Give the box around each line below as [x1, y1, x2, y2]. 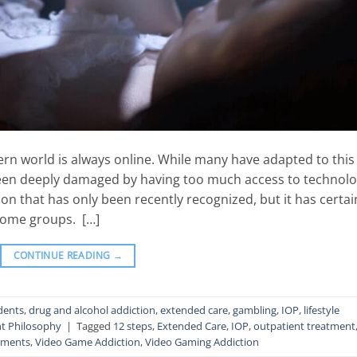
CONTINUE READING [13, 249, 113, 263]
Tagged [76, 319, 113, 334]
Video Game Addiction [35, 335, 140, 350]
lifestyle [304, 303, 339, 318]
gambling [233, 303, 277, 318]
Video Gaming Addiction [145, 335, 259, 350]
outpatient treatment [253, 319, 355, 334]
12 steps [113, 319, 152, 334]
